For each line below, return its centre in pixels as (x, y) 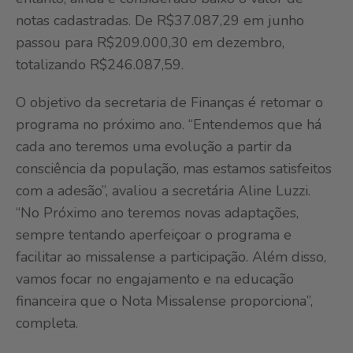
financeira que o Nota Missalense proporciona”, (164, 301)
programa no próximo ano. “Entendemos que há (169, 125)
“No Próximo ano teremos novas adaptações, (157, 213)
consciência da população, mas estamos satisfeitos (174, 169)
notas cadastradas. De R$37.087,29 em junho (160, 21)
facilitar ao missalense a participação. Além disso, (171, 257)
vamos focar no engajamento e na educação (155, 279)
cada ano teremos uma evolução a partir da (154, 147)
